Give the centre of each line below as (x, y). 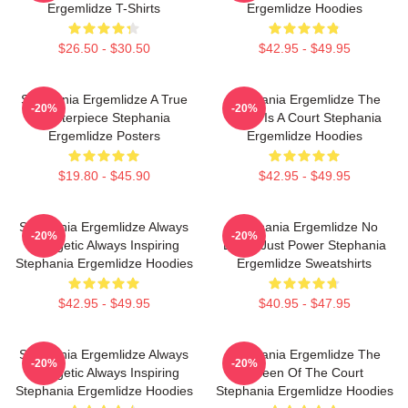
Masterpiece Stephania (104, 117)
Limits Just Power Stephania (304, 245)
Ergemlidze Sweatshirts (304, 263)
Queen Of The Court (304, 372)
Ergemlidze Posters (104, 136)
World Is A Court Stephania (304, 117)
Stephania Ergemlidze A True (104, 99)
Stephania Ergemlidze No (304, 227)
